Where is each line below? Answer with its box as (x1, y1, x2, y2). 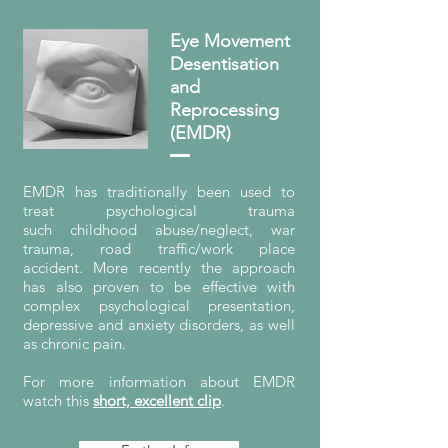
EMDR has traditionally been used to (23, 182, 295, 201)
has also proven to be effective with (23, 277, 295, 296)
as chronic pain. (23, 334, 126, 353)
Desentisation (170, 53, 279, 75)
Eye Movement (170, 30, 290, 52)
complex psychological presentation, (23, 296, 295, 315)
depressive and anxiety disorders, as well (23, 315, 295, 334)
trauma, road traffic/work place (23, 239, 295, 258)
